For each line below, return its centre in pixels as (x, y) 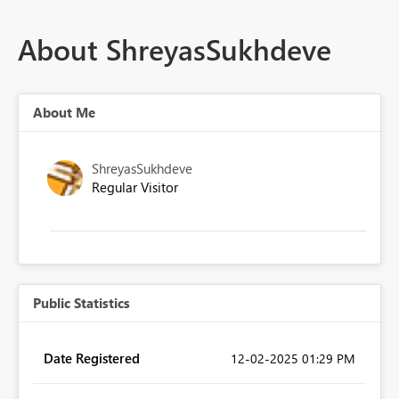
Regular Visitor (135, 187)
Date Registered (92, 358)
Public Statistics (81, 303)
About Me (64, 113)
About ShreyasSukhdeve (175, 49)
